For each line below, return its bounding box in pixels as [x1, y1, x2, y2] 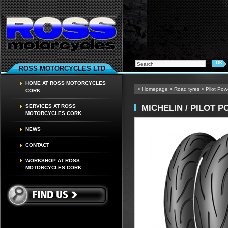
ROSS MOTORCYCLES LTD [18, 65, 105, 72]
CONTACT [25, 142, 49, 148]
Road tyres [174, 86, 199, 92]
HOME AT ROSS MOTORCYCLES [25, 80, 106, 86]
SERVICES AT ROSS [25, 103, 76, 109]
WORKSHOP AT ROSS [25, 158, 80, 163]
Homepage [142, 86, 168, 92]
